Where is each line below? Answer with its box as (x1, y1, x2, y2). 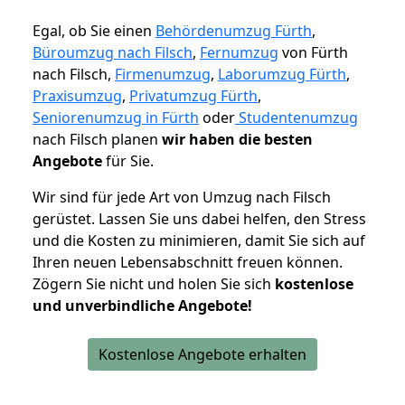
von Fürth (278, 42, 348, 63)
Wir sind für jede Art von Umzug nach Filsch (33, 187, 331, 208)
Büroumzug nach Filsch (33, 42, 193, 63)
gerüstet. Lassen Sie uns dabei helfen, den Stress (33, 209, 366, 230)
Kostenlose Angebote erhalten (99, 344, 306, 365)
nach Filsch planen (33, 129, 162, 150)
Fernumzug (200, 42, 278, 63)
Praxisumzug (33, 86, 122, 107)
